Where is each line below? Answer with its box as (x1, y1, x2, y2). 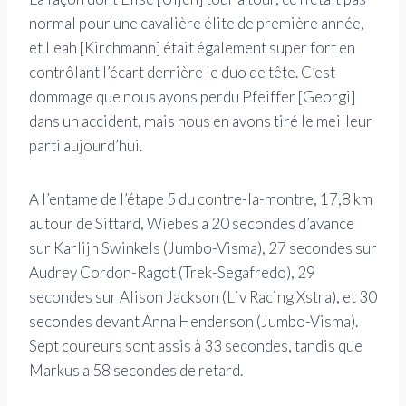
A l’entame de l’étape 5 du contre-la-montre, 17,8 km (29, 188, 372, 208)
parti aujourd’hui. (29, 135, 142, 155)
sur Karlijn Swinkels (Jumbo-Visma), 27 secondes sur (29, 237, 377, 257)
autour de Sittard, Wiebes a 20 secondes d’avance (29, 213, 354, 233)
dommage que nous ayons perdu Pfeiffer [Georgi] (29, 86, 355, 106)
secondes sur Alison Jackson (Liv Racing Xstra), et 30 (29, 286, 377, 306)
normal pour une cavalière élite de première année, (29, 13, 364, 33)
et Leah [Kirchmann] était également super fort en (29, 37, 355, 57)
